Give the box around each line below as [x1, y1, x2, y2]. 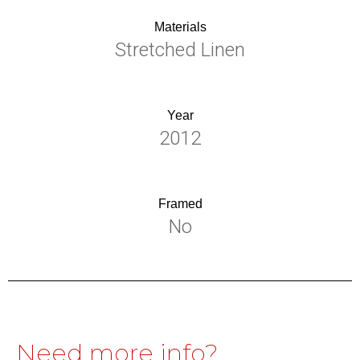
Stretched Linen [115, 38, 245, 61]
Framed [157, 196, 202, 211]
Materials [153, 19, 207, 34]
